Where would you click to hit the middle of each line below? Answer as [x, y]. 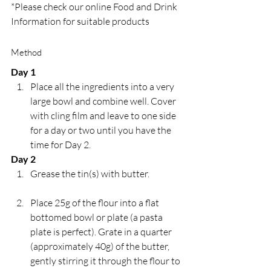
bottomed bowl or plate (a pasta [97, 217]
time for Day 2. [60, 144]
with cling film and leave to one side [104, 115]
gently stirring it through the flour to [106, 260]
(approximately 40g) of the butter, [101, 246]
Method [26, 52]
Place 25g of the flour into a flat [96, 202]
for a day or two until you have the [102, 130]
